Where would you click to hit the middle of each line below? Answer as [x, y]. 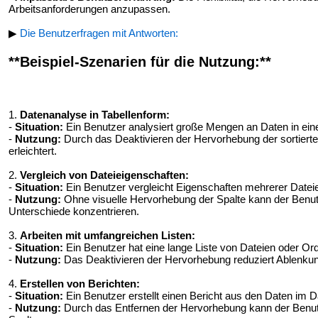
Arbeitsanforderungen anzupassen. [89, 9]
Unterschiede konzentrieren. [74, 211]
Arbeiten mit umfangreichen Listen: [108, 235]
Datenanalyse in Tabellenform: [95, 115]
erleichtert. [33, 151]
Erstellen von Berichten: [80, 284]
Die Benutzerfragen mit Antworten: [99, 33]
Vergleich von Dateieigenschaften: [104, 175]
